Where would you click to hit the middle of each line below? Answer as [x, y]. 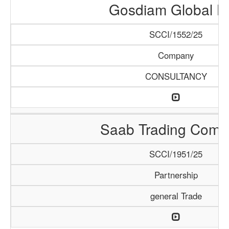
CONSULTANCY [176, 76]
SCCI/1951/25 [176, 154]
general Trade [176, 196]
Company [176, 55]
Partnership [176, 175]
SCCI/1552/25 [176, 34]
